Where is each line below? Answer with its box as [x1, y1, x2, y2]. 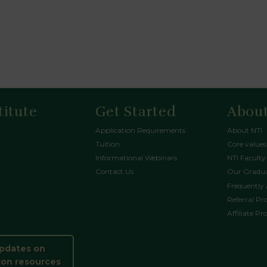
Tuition [95, 139, 120, 149]
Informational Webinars [95, 153, 177, 163]
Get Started [95, 103, 176, 120]
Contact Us [95, 167, 133, 176]
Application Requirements [95, 125, 185, 135]
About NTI [227, 125, 263, 135]
